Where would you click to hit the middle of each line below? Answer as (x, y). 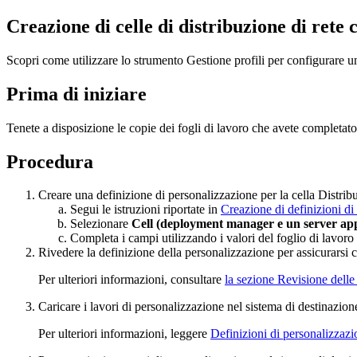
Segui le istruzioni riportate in (145, 210)
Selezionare (101, 224)
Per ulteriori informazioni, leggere (124, 334)
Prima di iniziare (76, 94)
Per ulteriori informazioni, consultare (131, 280)
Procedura (50, 161)
